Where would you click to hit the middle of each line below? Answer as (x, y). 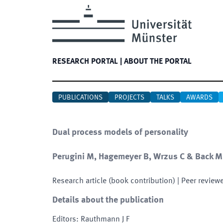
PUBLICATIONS (80, 98)
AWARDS (199, 98)
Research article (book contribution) (114, 181)
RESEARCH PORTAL (85, 62)
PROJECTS (129, 98)
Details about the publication (108, 200)
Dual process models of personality (120, 132)
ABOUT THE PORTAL (158, 62)
